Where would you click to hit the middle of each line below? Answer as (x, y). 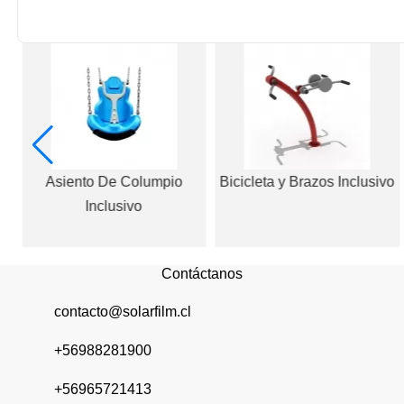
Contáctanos (202, 273)
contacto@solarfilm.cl (123, 312)
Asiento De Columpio (114, 181)
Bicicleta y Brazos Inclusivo (307, 181)
